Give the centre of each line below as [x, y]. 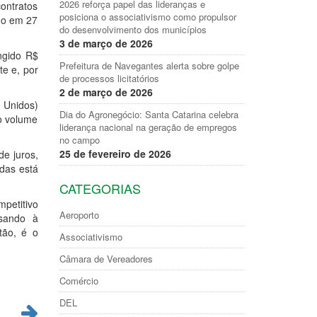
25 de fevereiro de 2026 [115, 154]
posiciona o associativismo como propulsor [148, 17]
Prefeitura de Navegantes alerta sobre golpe [149, 65]
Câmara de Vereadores [106, 259]
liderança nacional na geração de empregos [148, 127]
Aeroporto [79, 215]
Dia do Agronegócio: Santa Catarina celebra [149, 114]
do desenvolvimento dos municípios [133, 29]
